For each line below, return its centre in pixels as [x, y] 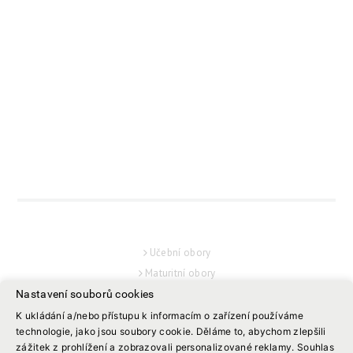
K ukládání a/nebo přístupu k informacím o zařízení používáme [160, 316]
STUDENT [176, 342]
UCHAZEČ [176, 234]
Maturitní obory [180, 273]
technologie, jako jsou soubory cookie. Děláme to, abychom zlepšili [171, 331]
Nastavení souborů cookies [85, 294]
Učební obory [180, 253]
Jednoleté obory [180, 314]
